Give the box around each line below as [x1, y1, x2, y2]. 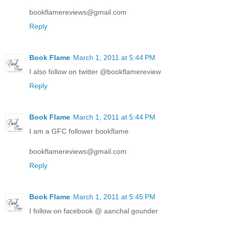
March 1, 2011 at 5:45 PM [73, 193, 155, 201]
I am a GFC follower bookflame [29, 127, 129, 136]
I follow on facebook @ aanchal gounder [29, 207, 158, 215]
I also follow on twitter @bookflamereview [29, 68, 161, 76]
